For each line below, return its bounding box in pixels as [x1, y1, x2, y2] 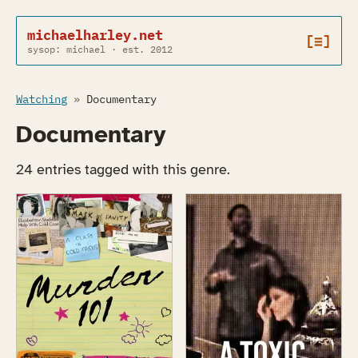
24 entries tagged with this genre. [16, 160, 230, 178]
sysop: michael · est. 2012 [26, 42, 173, 55]
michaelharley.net [26, 26, 163, 44]
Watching [16, 92, 67, 106]
